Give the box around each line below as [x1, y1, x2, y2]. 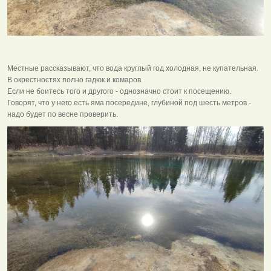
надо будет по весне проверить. [7, 110, 118, 119]
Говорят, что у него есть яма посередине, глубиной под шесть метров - [7, 99, 251, 108]
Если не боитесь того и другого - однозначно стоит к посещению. [7, 87, 231, 96]
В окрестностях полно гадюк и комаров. [7, 76, 143, 85]
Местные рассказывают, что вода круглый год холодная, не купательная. [7, 64, 258, 73]
